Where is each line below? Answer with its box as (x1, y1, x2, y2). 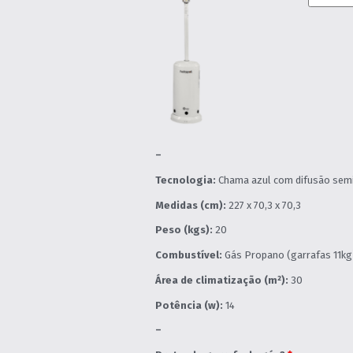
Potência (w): (154, 299, 223, 311)
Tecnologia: (154, 174, 216, 186)
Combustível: (154, 249, 222, 262)
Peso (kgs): (154, 224, 213, 236)
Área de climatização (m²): (154, 273, 288, 286)
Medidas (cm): (154, 199, 226, 211)
